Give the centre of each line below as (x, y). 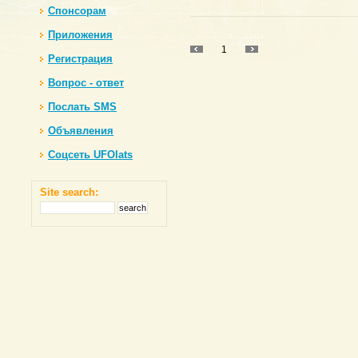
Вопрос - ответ (86, 83)
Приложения (80, 35)
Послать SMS (82, 107)
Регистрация (80, 59)
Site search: (69, 192)
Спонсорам (77, 11)
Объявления (81, 131)
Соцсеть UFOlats (90, 155)
